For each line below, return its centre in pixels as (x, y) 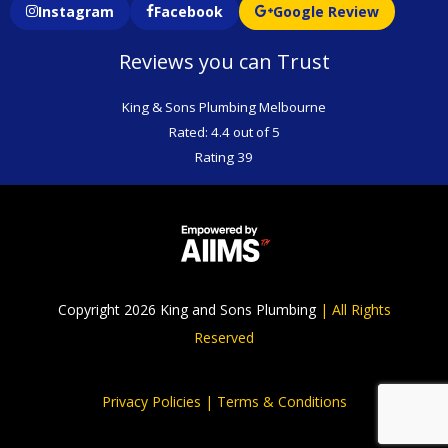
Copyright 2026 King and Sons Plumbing (188, 309)
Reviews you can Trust (224, 61)
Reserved (224, 337)
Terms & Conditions (281, 401)
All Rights (361, 309)
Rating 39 (224, 156)
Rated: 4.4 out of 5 (224, 131)
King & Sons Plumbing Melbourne (224, 106)
